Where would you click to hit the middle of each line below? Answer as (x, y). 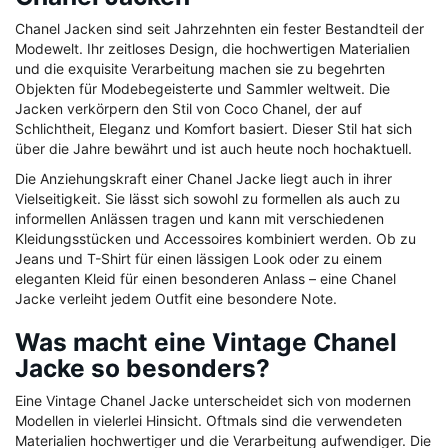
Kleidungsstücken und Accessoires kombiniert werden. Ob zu (215, 239)
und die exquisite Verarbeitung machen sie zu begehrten (200, 69)
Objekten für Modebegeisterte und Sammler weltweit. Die (202, 89)
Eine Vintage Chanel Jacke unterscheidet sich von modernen (213, 401)
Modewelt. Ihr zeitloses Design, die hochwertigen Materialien (212, 49)
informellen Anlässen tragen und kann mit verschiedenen (199, 219)
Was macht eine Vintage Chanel (206, 342)
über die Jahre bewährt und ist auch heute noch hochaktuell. (213, 149)
